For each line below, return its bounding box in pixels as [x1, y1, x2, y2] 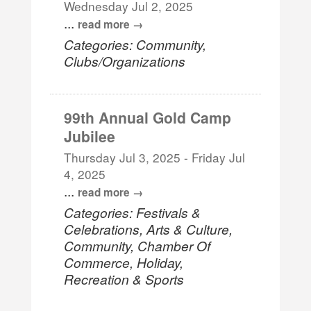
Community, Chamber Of [64, 235, 211, 255]
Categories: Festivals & [64, 202, 201, 221]
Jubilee [64, 125, 116, 146]
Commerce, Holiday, [64, 252, 184, 271]
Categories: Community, [64, 34, 207, 53]
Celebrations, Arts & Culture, [64, 219, 233, 238]
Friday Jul [192, 148, 246, 166]
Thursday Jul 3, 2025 [64, 148, 181, 166]
